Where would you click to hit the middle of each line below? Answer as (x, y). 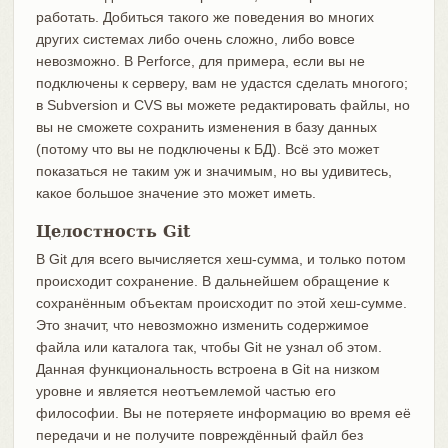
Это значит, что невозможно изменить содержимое (202, 325)
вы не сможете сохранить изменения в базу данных (206, 127)
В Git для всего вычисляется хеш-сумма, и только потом (220, 259)
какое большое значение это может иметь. (175, 193)
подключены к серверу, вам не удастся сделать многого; (221, 83)
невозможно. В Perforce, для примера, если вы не (200, 61)
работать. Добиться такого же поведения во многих (204, 17)
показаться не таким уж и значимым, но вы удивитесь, (213, 171)
